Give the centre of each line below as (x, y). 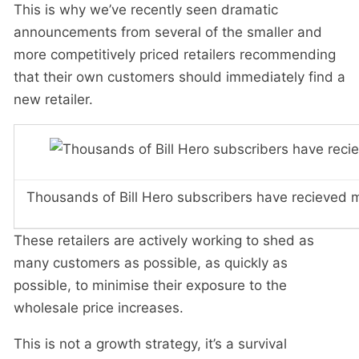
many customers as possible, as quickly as (151, 263)
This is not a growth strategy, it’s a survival (150, 344)
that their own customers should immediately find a (179, 77)
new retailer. (53, 99)
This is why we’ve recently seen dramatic (146, 10)
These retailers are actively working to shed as (164, 240)
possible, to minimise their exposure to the (150, 285)
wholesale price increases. (99, 308)
